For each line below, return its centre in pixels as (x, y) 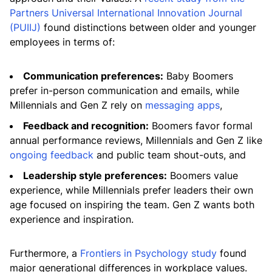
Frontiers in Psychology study (148, 253)
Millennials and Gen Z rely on (77, 105)
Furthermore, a (45, 253)
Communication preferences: (93, 76)
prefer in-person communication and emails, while (124, 90)
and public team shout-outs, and (170, 155)
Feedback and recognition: (86, 126)
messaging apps (182, 105)
